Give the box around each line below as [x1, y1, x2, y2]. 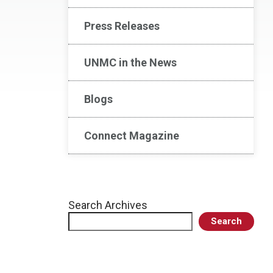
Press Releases [84, 19, 160, 32]
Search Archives [68, 199, 147, 211]
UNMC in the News [84, 56, 177, 69]
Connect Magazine [84, 129, 179, 142]
